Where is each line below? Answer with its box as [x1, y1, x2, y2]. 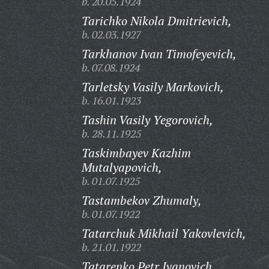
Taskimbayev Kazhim [81, 145, 191, 161]
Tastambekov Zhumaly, [81, 192, 202, 208]
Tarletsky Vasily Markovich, [81, 79, 224, 95]
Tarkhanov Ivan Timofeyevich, [81, 46, 237, 62]
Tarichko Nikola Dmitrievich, [81, 13, 232, 29]
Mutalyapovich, [81, 159, 162, 175]
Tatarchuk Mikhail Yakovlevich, [81, 225, 246, 241]
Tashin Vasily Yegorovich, [81, 112, 213, 128]
